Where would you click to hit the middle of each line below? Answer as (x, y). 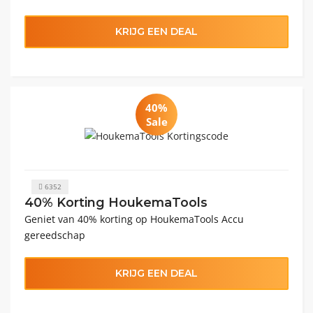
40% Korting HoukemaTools (118, 202)
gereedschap (55, 235)
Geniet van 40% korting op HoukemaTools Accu (134, 219)
